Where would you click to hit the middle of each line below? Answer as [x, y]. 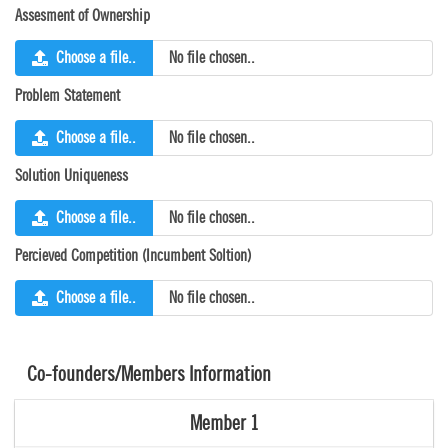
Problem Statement [67, 95]
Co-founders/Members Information [149, 374]
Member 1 [224, 423]
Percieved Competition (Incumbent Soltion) [133, 255]
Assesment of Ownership [82, 15]
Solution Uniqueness [71, 175]
